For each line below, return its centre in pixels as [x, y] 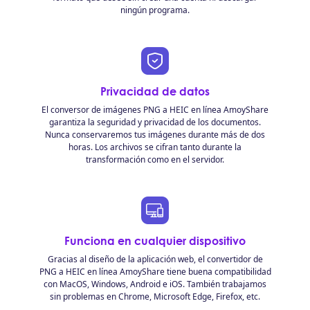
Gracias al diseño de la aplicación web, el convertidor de [155, 259]
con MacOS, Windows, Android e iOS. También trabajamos [155, 284]
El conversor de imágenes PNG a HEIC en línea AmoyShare [155, 110]
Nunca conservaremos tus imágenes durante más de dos [155, 135]
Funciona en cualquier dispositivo [155, 241]
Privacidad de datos [155, 91]
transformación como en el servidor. [155, 159]
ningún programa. [155, 10]
